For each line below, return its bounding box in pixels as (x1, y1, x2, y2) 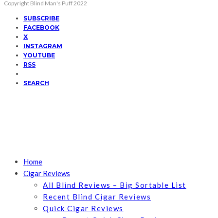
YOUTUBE (23, 52, 55, 59)
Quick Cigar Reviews (43, 204, 124, 213)
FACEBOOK (23, 24, 59, 32)
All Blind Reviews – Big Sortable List (43, 181, 186, 190)
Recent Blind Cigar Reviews (43, 192, 151, 201)
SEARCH (23, 79, 49, 87)
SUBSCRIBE (23, 15, 59, 22)
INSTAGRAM (23, 42, 62, 50)
